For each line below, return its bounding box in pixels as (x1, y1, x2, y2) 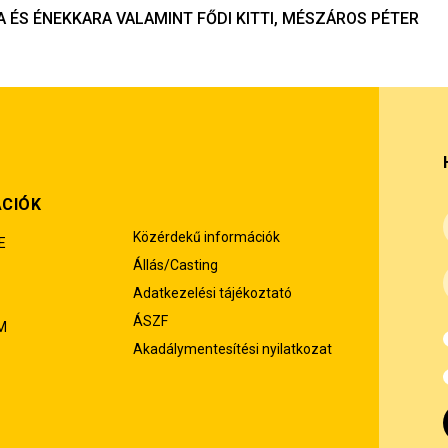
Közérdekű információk (132, 229, 280, 245)
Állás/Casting (132, 257, 218, 273)
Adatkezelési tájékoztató (132, 285, 292, 301)
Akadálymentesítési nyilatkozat (132, 341, 332, 357)
